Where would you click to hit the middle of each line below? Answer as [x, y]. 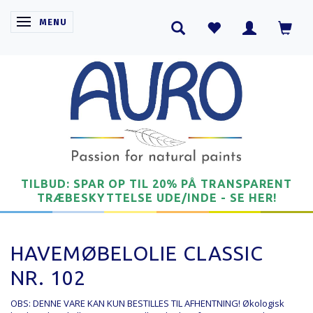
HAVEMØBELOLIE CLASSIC [137, 253]
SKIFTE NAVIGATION [72, 22]
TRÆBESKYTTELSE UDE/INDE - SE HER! [156, 197]
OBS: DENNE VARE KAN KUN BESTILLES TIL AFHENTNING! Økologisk [147, 303]
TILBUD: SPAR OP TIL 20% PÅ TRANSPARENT [156, 183]
